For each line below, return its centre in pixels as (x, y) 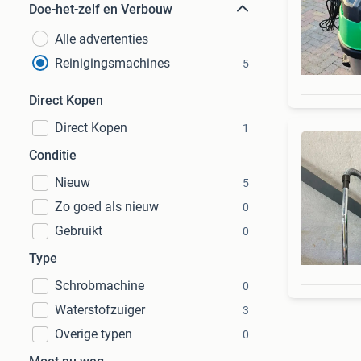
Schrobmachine (100, 286)
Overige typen (93, 334)
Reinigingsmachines (112, 63)
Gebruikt (79, 231)
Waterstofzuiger (100, 310)
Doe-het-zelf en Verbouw (101, 9)
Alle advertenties (102, 39)
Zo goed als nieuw (107, 207)
